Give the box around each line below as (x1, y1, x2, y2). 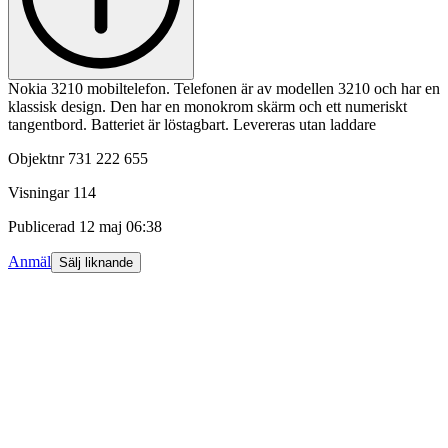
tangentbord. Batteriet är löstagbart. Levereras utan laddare (8, 116, 376, 134)
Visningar (8, 184, 69, 202)
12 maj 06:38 (79, 218, 162, 236)
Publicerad (8, 218, 75, 236)
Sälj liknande (59, 255, 133, 271)
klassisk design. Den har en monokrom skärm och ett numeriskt (8, 98, 407, 116)
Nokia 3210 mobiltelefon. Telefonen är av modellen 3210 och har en (8, 80, 440, 98)
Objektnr (8, 150, 64, 168)
